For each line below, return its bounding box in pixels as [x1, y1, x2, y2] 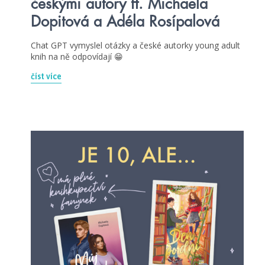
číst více [31, 71, 62, 81]
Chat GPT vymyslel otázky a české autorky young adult [31, 39, 240, 51]
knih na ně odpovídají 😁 [31, 50, 128, 62]
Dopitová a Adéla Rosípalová [31, 14, 219, 29]
